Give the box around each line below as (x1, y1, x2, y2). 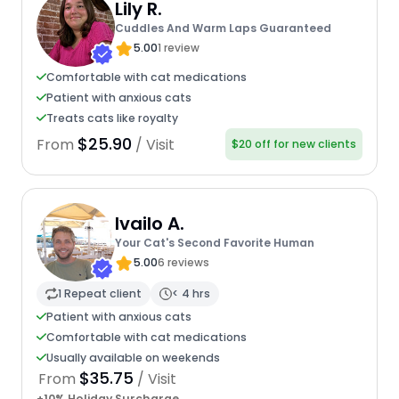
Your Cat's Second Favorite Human (114, 235, 314, 251)
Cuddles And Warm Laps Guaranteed (114, 20, 331, 37)
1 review (157, 40, 199, 56)
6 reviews (157, 255, 209, 271)
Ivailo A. (114, 211, 184, 237)
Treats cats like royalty (45, 110, 178, 126)
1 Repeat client (57, 286, 142, 302)
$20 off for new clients (232, 135, 357, 151)
